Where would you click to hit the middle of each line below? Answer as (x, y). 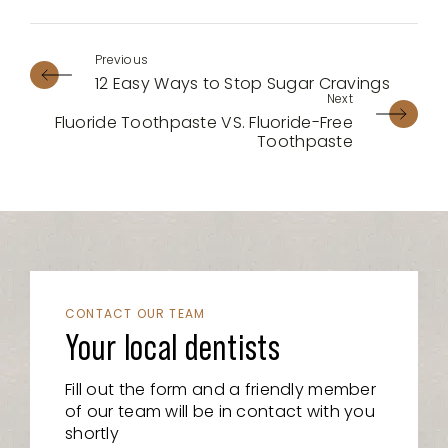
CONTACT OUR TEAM (135, 313)
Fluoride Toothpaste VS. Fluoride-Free (203, 122)
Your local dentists (173, 348)
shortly (92, 433)
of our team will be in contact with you (220, 411)
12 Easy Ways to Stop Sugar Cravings (242, 83)
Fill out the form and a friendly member (220, 389)
